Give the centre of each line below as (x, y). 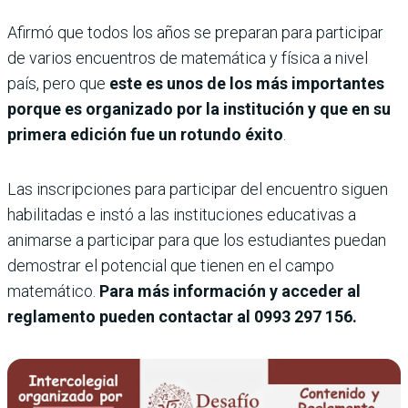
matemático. (53, 291)
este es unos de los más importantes (247, 84)
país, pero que (58, 84)
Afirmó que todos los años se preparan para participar (195, 33)
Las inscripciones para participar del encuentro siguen (198, 189)
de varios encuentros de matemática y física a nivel (188, 58)
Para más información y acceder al (230, 291)
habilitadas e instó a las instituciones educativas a (182, 215)
